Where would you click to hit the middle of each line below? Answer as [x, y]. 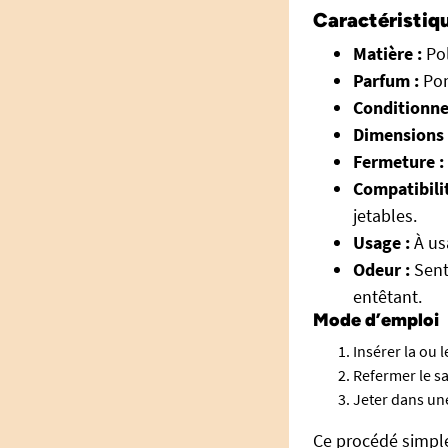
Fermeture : [398, 162]
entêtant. [387, 297]
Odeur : [381, 270]
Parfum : [386, 81]
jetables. [385, 216]
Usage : [381, 243]
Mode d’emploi [376, 320]
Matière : [387, 54]
